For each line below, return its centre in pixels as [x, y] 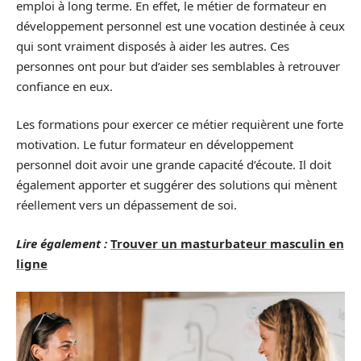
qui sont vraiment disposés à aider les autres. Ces [153, 46]
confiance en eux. [64, 86]
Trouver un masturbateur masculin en [227, 243]
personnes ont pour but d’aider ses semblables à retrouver [178, 66]
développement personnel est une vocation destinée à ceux [180, 25]
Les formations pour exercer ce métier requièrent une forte [180, 124]
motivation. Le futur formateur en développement [155, 144]
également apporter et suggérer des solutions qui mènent [176, 185]
